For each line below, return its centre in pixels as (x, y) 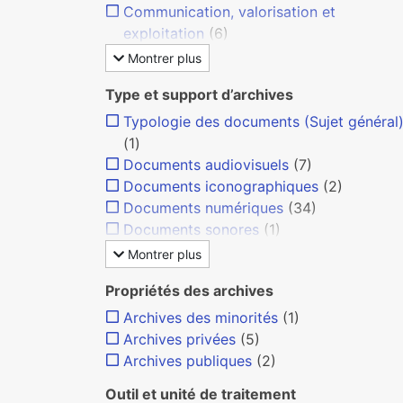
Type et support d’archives (199, 94)
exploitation (164, 33)
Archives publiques (188, 361)
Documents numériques (203, 208)
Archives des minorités (201, 318)
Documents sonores (191, 229)
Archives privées (179, 339)
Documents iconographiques (221, 186)
